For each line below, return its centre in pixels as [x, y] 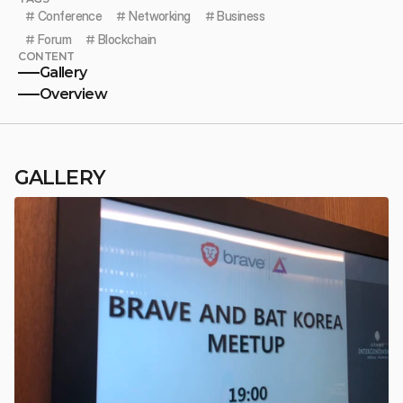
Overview [73, 94]
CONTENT [46, 56]
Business [241, 15]
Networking [160, 15]
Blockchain [127, 39]
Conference [70, 15]
